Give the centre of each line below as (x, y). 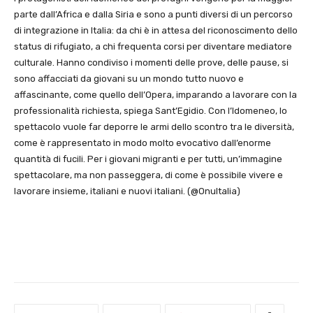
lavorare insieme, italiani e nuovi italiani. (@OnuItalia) (127, 191)
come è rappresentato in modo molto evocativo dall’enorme (143, 143)
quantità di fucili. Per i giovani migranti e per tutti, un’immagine (148, 159)
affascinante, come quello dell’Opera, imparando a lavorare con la (155, 95)
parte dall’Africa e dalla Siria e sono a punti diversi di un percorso (153, 14)
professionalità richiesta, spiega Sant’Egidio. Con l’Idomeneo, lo (151, 111)
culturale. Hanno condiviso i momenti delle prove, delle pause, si (151, 63)
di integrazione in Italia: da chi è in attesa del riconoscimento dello (156, 30)
